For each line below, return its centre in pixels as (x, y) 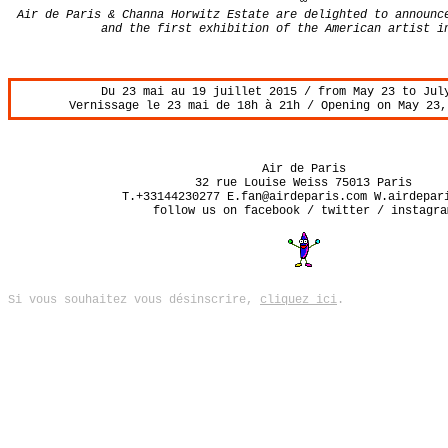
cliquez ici (298, 300)
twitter (345, 211)
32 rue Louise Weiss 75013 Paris (303, 183)
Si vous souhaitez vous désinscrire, (134, 300)
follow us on (198, 211)
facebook (272, 211)
